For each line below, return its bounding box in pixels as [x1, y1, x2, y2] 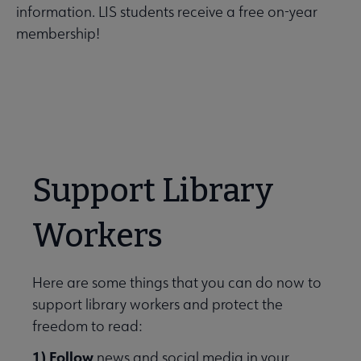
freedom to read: [32, 317, 142, 336]
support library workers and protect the [32, 295, 283, 314]
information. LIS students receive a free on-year [16, 2, 317, 22]
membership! [16, 24, 100, 44]
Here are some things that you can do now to [32, 273, 322, 293]
